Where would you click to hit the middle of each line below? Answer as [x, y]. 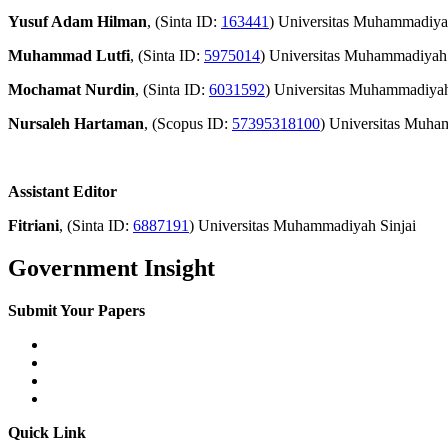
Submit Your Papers [76, 310]
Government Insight [111, 267]
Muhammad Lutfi [69, 55]
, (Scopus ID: [188, 123]
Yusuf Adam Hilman [77, 21]
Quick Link [47, 432]
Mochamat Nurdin [71, 89]
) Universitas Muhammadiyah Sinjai [302, 225]
